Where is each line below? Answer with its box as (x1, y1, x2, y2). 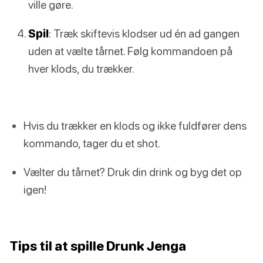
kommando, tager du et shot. (23, 136, 160, 150)
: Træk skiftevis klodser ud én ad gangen (49, 26, 240, 41)
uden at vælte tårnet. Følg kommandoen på (28, 44, 232, 58)
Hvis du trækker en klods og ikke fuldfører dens (23, 119, 247, 133)
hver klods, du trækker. (28, 62, 134, 76)
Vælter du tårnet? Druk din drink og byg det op (23, 165, 242, 179)
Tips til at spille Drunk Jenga (9, 237, 186, 254)
